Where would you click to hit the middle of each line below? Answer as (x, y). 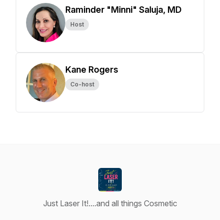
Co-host (82, 84)
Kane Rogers (92, 69)
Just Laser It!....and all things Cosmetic (110, 203)
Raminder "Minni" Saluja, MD (124, 10)
